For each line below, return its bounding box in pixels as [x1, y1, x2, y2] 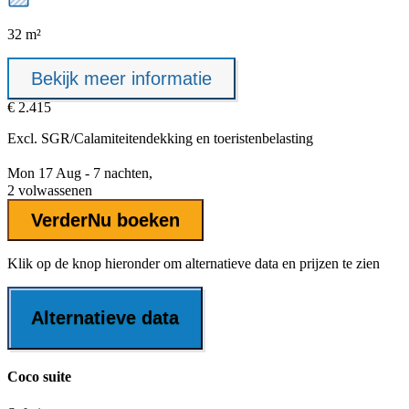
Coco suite [7, 369, 71, 385]
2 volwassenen [7, 183, 92, 199]
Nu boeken [88, 209, 180, 230]
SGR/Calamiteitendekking [41, 131, 193, 147]
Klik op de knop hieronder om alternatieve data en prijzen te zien [7, 256, 380, 272]
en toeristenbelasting [193, 131, 313, 147]
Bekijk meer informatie [31, 68, 212, 89]
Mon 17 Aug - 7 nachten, [7, 165, 152, 182]
